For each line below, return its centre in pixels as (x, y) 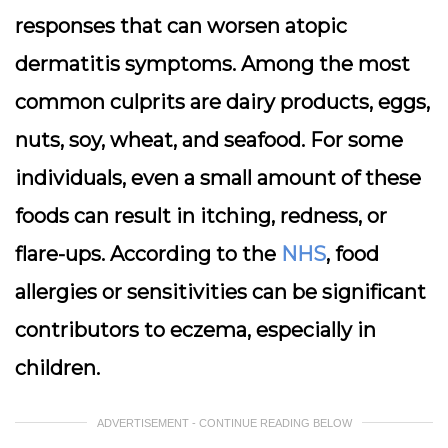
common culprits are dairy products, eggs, (222, 102)
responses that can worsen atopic (181, 26)
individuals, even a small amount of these (218, 178)
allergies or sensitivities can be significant (220, 292)
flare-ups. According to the (148, 254)
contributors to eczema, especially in (195, 330)
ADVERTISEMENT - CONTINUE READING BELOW (224, 423)
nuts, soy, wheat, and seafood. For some (209, 140)
